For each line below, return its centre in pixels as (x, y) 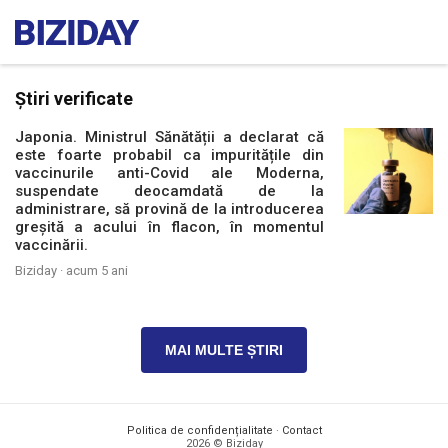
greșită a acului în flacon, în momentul (170, 227)
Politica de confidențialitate (199, 430)
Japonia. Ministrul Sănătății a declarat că (170, 137)
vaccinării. (51, 245)
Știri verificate (74, 98)
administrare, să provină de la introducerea (170, 209)
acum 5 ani (97, 270)
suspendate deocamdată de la (170, 191)
